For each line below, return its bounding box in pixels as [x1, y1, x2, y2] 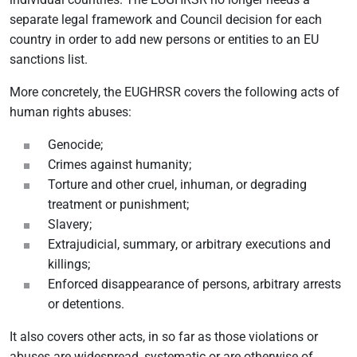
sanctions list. [10, 52, 88, 67]
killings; [48, 257, 90, 272]
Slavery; [48, 217, 92, 232]
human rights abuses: [10, 104, 131, 120]
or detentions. [48, 296, 124, 312]
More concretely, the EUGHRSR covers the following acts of [10, 84, 339, 100]
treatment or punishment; [48, 197, 189, 212]
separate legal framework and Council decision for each [10, 12, 322, 27]
